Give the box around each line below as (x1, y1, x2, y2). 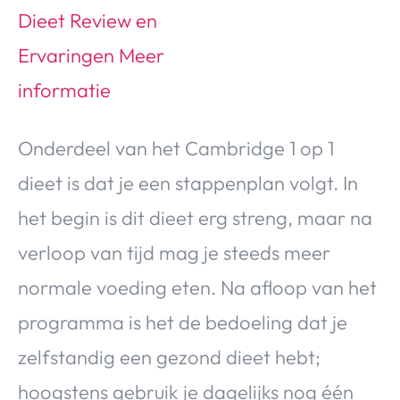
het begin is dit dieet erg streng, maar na (18, 204, 372, 230)
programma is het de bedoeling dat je (18, 309, 347, 335)
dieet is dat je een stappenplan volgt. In (18, 170, 358, 196)
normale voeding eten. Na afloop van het (18, 274, 377, 300)
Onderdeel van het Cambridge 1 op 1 (18, 135, 334, 161)
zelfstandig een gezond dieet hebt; (18, 344, 321, 370)
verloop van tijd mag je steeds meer (18, 239, 330, 265)
